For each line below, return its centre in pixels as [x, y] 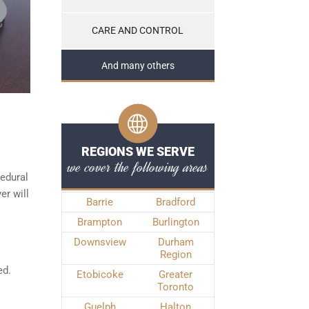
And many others [138, 66]
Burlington [176, 222]
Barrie [100, 202]
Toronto [176, 287]
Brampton [100, 222]
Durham [176, 242]
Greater [176, 275]
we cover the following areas [138, 167]
